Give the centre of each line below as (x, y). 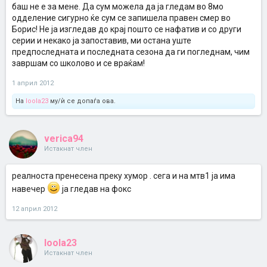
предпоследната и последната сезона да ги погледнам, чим (131, 52)
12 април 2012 (35, 209)
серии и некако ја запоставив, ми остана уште (102, 41)
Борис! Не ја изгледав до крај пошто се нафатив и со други (127, 29)
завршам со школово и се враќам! (78, 63)
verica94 (64, 139)
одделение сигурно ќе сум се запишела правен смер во (121, 18)
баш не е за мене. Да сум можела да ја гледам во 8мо (118, 7)
